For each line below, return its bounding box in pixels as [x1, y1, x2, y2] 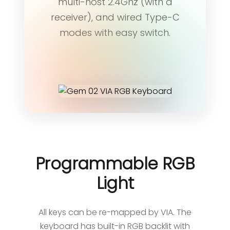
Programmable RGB [35, 151, 195, 175]
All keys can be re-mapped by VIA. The [39, 206, 191, 218]
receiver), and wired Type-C [50, 10, 180, 24]
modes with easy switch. [60, 26, 170, 39]
